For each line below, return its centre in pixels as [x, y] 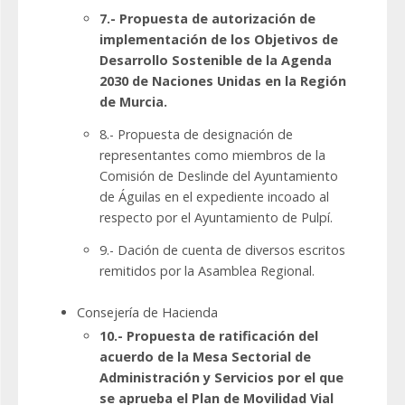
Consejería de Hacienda [147, 313]
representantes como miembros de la [212, 155]
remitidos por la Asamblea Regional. [207, 271]
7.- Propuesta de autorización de [207, 19]
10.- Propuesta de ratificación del [209, 336]
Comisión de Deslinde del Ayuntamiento [219, 176]
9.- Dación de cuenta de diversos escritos [222, 250]
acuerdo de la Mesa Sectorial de [205, 357]
